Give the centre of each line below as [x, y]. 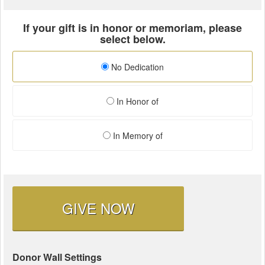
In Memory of [136, 135]
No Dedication [136, 67]
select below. [132, 39]
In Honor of [136, 101]
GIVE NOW [98, 208]
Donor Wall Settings [57, 257]
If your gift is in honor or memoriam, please [132, 28]
